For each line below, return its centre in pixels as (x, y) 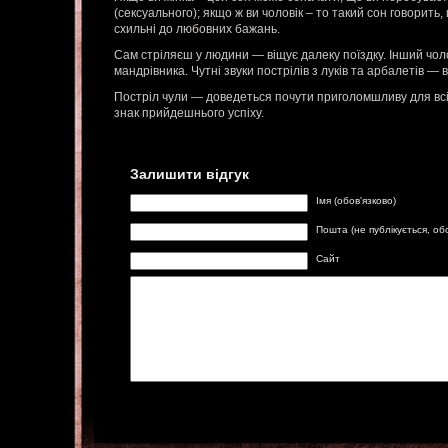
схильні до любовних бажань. (197, 29)
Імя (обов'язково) (356, 200)
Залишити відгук (190, 174)
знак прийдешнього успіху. (189, 113)
